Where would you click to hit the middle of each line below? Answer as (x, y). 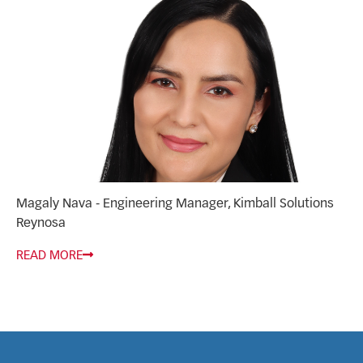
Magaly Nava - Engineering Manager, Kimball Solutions (175, 205)
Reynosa (41, 224)
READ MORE (49, 256)
